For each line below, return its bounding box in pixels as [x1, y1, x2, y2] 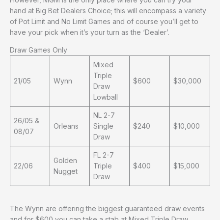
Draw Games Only [10, 45, 67, 54]
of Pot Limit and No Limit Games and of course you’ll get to [10, 17, 198, 26]
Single [93, 121, 113, 130]
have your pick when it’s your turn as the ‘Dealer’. [10, 27, 169, 36]
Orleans [54, 121, 79, 130]
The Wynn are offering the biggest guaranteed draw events [10, 204, 205, 213]
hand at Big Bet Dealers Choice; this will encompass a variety [10, 6, 206, 15]
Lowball [93, 92, 118, 101]
